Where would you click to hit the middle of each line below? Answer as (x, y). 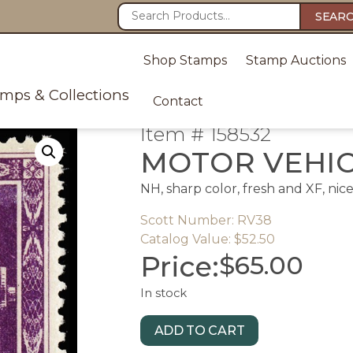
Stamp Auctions (295, 60)
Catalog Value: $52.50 (207, 239)
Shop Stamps (185, 60)
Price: (179, 267)
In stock (163, 293)
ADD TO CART (199, 331)
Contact (178, 101)
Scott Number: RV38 (206, 220)
